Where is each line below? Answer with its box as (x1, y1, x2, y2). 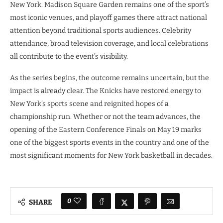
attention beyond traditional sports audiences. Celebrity (10, 26, 191, 35)
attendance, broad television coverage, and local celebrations (10, 39, 209, 48)
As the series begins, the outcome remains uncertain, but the (10, 74, 209, 83)
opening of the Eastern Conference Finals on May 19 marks (10, 125, 202, 134)
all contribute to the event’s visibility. (10, 52, 128, 61)
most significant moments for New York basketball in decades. (10, 151, 213, 160)
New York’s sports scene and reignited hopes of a (10, 100, 169, 109)
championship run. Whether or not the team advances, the (10, 112, 201, 121)
